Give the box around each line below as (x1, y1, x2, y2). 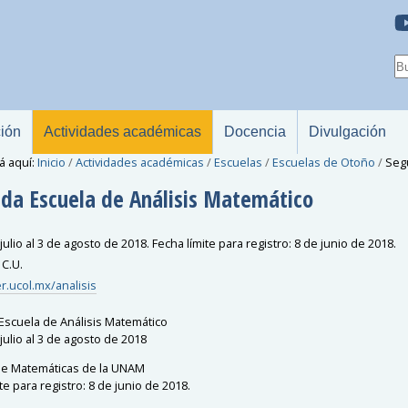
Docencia (224, 124, 286, 139)
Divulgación (309, 124, 386, 139)
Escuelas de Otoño (271, 154, 375, 170)
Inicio (36, 154, 66, 170)
